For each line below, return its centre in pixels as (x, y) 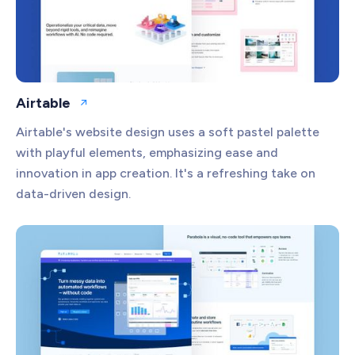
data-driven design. (73, 194)
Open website (118, 109)
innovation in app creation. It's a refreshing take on (166, 174)
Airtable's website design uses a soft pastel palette (168, 132)
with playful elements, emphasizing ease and (147, 153)
